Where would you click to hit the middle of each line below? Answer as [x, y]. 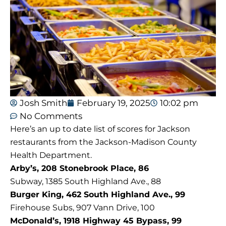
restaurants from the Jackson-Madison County [103, 142]
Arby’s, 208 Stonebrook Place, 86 [79, 168]
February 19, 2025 [114, 103]
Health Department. [51, 155]
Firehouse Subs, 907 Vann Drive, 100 [82, 207]
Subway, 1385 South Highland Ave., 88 [86, 181]
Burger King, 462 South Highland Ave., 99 [98, 194]
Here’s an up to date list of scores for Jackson [100, 129]
